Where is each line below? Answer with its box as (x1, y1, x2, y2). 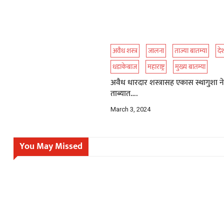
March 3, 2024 (110, 105, 151, 113)
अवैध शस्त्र (112, 45, 138, 56)
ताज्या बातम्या (174, 45, 207, 56)
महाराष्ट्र (147, 61, 165, 72)
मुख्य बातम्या (175, 61, 206, 72)
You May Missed (19, 139, 82, 154)
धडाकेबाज (112, 61, 137, 72)
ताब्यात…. (110, 87, 138, 100)
